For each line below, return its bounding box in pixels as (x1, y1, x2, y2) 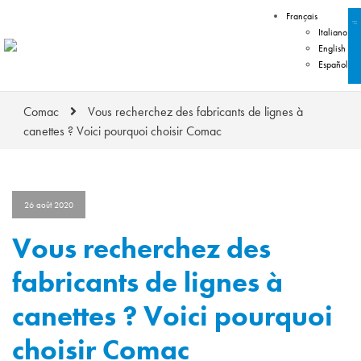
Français (286, 10, 318, 23)
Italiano (318, 26, 348, 39)
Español (318, 58, 349, 71)
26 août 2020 (24, 198, 73, 210)
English (318, 42, 346, 55)
